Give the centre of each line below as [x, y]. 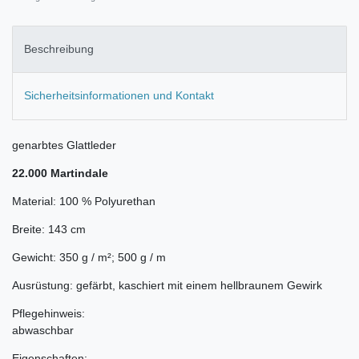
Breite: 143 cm [49, 229]
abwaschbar [43, 330]
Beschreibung [59, 49]
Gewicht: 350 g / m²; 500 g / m [89, 257]
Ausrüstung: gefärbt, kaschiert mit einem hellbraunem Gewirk [167, 285]
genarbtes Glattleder [64, 145]
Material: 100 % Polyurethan [84, 201]
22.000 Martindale [60, 173]
